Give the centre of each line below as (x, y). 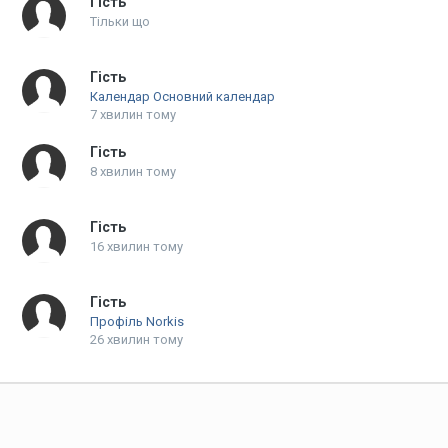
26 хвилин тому (136, 339)
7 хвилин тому (132, 114)
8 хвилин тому (132, 171)
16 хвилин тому (136, 246)
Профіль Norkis (136, 321)
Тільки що (119, 21)
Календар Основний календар (182, 96)
